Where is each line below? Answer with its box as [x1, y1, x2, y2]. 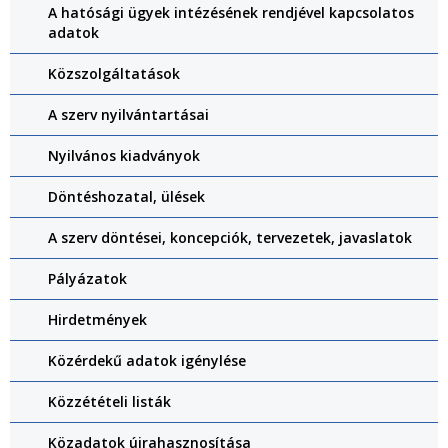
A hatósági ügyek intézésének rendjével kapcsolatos [48, 3, 414, 23]
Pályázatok [48, 269, 127, 289]
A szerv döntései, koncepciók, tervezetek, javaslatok [48, 228, 412, 248]
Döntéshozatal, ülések [48, 187, 205, 207]
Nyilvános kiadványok [48, 146, 200, 166]
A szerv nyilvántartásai [48, 105, 209, 125]
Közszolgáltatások [48, 64, 180, 84]
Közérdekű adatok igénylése [48, 351, 246, 371]
